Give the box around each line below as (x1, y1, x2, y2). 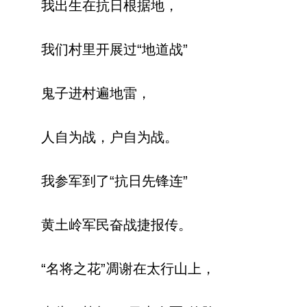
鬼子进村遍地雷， (41, 86, 151, 101)
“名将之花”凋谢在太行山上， (41, 261, 215, 277)
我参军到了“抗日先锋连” (41, 173, 188, 189)
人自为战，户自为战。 (41, 130, 178, 145)
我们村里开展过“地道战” (41, 42, 188, 58)
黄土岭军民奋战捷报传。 (41, 217, 192, 233)
